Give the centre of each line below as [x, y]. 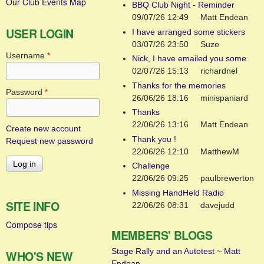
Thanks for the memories [179, 85]
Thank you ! [154, 139]
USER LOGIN [40, 33]
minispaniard [225, 98]
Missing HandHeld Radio [178, 192]
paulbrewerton [227, 178]
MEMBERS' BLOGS [162, 235]
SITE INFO [33, 206]
